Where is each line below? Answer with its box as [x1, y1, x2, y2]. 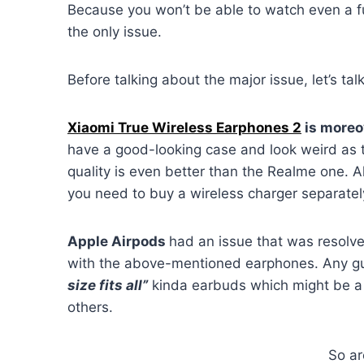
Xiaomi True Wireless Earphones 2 [67, 119, 301, 136]
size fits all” [67, 276, 148, 293]
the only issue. [67, 23, 162, 40]
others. [67, 298, 113, 315]
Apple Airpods [67, 232, 169, 249]
